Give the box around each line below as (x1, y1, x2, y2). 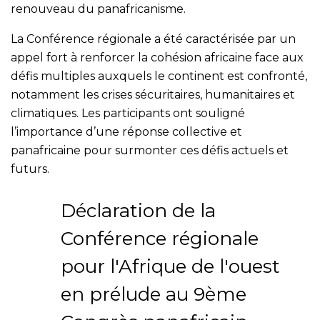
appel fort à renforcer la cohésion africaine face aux (11, 50, 304, 64)
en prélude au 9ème (61, 282, 246, 306)
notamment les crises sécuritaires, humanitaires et (11, 87, 295, 101)
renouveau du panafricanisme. (11, 1, 186, 16)
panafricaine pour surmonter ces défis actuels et (11, 143, 289, 157)
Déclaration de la (61, 199, 216, 222)
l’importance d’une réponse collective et (11, 124, 242, 139)
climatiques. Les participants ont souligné (11, 106, 245, 120)
